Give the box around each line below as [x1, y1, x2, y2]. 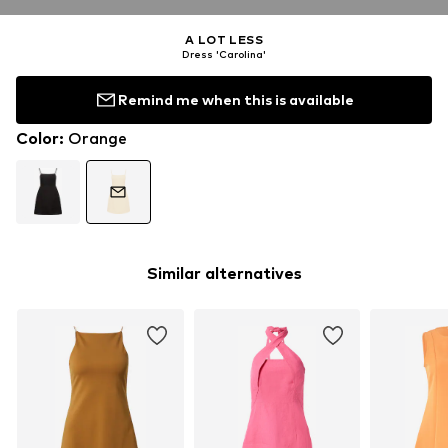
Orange [68, 128, 127, 148]
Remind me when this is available [118, 91, 354, 109]
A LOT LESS [184, 31, 264, 47]
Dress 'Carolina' [182, 47, 266, 60]
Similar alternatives [146, 263, 302, 283]
